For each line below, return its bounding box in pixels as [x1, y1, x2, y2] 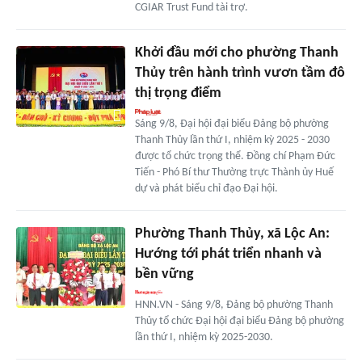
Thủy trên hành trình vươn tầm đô [134, 65, 345, 81]
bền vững [134, 266, 194, 282]
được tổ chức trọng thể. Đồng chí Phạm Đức [134, 149, 335, 162]
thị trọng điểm [134, 85, 221, 101]
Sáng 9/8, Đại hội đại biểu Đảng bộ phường [134, 117, 329, 130]
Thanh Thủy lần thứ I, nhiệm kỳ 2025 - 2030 [134, 133, 330, 146]
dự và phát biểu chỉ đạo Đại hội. [134, 182, 278, 195]
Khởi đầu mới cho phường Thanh [134, 44, 339, 61]
